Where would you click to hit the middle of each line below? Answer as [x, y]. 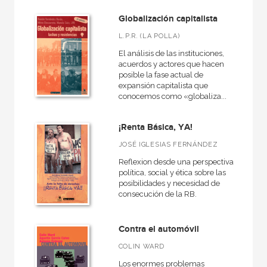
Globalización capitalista [168, 19]
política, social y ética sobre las [172, 173]
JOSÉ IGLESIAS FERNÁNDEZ [168, 145]
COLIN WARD [141, 246]
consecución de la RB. [157, 194]
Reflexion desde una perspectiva [176, 162]
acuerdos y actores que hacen [171, 64]
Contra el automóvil [159, 229]
